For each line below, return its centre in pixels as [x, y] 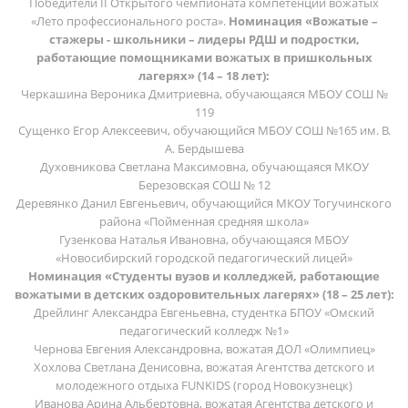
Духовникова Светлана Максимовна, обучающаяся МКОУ [204, 166]
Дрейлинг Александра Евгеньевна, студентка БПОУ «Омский [204, 312]
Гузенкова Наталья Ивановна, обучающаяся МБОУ [204, 239]
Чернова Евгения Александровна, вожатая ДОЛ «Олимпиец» [204, 348]
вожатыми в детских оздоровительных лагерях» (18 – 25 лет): [204, 294]
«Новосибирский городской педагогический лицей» [204, 257]
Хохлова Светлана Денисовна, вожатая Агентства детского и [204, 367]
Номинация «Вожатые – [303, 20]
